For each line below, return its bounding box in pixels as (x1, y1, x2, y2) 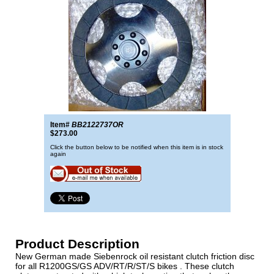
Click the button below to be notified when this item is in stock (50, 144, 223, 150)
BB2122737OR (71, 120, 124, 129)
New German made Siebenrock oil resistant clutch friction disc (15, 251, 254, 261)
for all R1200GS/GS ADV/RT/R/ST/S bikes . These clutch (15, 261, 234, 271)
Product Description (15, 237, 139, 251)
